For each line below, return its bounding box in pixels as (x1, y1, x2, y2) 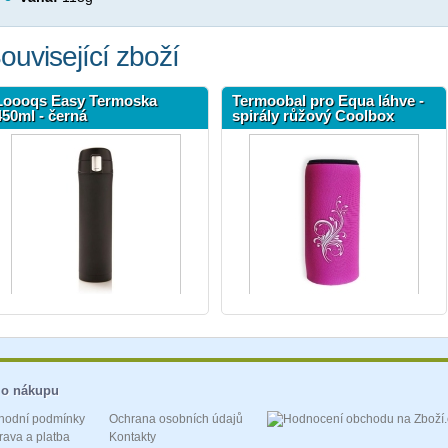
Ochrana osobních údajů (109, 412, 243, 427)
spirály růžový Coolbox (232, 107, 394, 125)
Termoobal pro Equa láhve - (232, 92, 424, 110)
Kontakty (109, 430, 156, 445)
